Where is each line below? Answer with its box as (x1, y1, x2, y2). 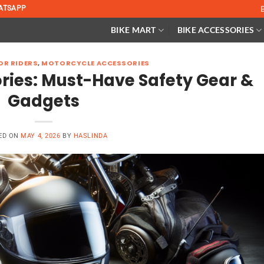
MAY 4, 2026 (21, 131, 61, 140)
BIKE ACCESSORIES (177, 25, 255, 35)
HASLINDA (73, 131, 108, 140)
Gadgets (8, 89, 80, 113)
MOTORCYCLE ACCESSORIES (41, 58, 150, 68)
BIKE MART (111, 25, 156, 35)
